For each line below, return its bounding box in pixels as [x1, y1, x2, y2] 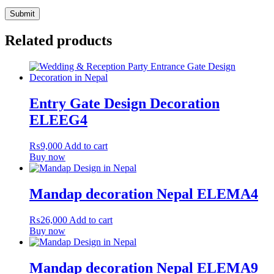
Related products [5, 32, 112, 49]
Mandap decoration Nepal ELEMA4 [29, 185, 258, 202]
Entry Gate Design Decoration [29, 95, 220, 111]
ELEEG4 [29, 111, 87, 128]
